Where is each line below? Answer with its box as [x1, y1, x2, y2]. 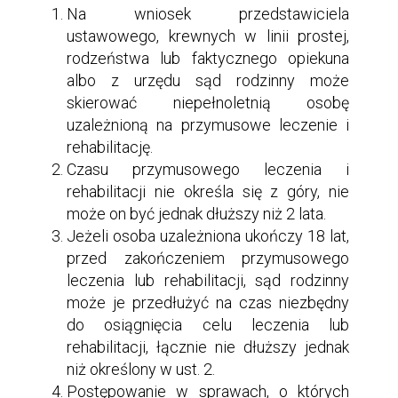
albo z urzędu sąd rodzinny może [67, 71, 349, 90]
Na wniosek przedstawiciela [67, 4, 349, 23]
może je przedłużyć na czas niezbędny [67, 293, 349, 312]
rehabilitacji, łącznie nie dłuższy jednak [67, 338, 349, 356]
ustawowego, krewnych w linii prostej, [67, 27, 349, 45]
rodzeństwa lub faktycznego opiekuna [67, 49, 349, 68]
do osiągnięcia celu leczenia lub [67, 315, 349, 334]
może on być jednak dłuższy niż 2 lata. [67, 204, 326, 223]
